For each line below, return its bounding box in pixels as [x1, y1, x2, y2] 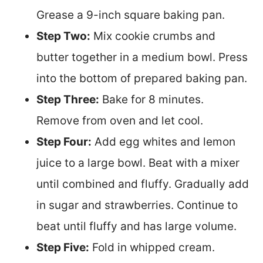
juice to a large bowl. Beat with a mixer [36, 156, 240, 170]
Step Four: [36, 134, 92, 149]
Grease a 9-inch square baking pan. [36, 8, 225, 22]
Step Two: [36, 29, 90, 43]
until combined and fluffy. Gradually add [36, 177, 249, 191]
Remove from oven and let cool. [36, 113, 203, 127]
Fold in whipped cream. [89, 240, 215, 254]
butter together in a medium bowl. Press [36, 50, 248, 64]
